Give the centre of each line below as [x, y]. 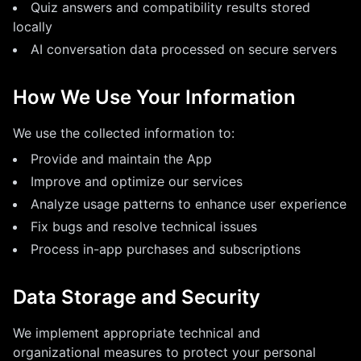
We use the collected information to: [124, 133]
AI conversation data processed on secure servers [184, 49]
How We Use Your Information [154, 97]
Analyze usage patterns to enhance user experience [189, 204]
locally [33, 27]
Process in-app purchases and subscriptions [166, 249]
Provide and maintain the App [121, 159]
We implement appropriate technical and [137, 333]
